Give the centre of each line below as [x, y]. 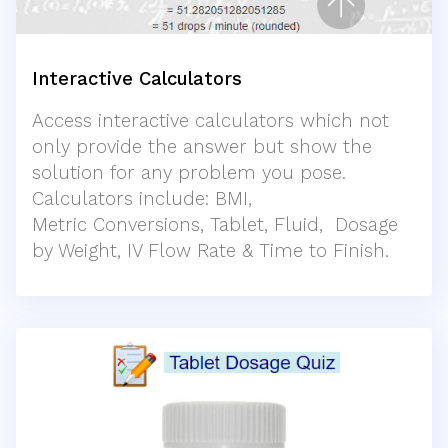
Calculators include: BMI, [145, 198]
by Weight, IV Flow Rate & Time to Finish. [210, 250]
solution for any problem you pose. [189, 172]
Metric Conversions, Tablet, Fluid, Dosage [215, 224]
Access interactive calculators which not [210, 120]
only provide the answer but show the [202, 146]
